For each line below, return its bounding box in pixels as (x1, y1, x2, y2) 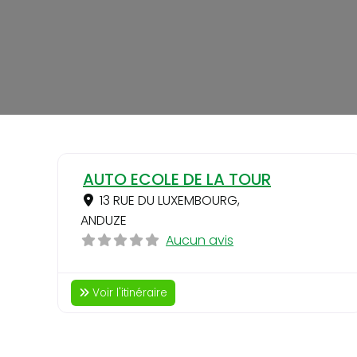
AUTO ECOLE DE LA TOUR (83, 168, 271, 191)
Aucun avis (166, 231, 233, 250)
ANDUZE (80, 211, 127, 230)
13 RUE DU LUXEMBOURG (100, 191, 237, 210)
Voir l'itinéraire (92, 285, 167, 301)
